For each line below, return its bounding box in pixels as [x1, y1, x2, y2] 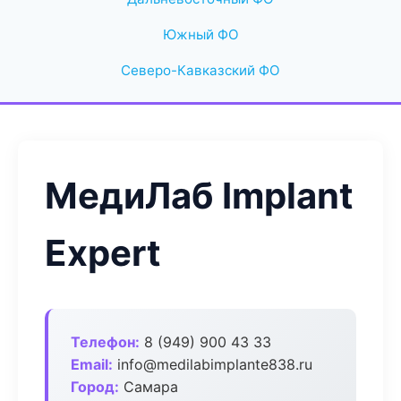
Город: [71, 378, 119, 396]
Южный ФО [162, 26, 239, 43]
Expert [45, 231, 161, 275]
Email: [71, 355, 113, 373]
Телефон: [71, 333, 140, 351]
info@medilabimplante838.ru [113, 355, 312, 373]
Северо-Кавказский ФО [121, 62, 280, 79]
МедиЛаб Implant [45, 174, 354, 218]
